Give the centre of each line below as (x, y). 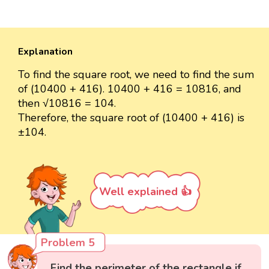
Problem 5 (68, 242)
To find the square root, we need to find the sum (136, 75)
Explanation (45, 52)
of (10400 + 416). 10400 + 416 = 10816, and (130, 89)
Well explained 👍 (145, 192)
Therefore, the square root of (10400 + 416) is (131, 118)
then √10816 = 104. (67, 104)
